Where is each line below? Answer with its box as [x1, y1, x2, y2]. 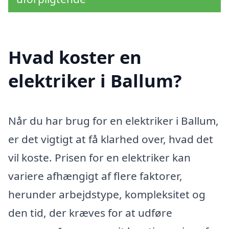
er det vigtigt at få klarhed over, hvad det [8, 132, 213, 147]
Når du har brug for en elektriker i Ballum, [8, 113, 219, 128]
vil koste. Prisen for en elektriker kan [8, 150, 191, 165]
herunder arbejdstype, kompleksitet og [8, 187, 205, 202]
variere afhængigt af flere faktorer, [8, 169, 182, 184]
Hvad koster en [8, 45, 142, 70]
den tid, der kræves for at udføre [8, 205, 172, 220]
